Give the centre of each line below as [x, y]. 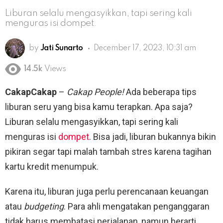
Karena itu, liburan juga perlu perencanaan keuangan [107, 192]
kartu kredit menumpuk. [52, 167]
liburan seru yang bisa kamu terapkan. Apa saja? [99, 107]
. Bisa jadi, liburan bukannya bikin [153, 137]
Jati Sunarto [61, 48]
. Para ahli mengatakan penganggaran [137, 207]
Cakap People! [95, 92]
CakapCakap [31, 92]
